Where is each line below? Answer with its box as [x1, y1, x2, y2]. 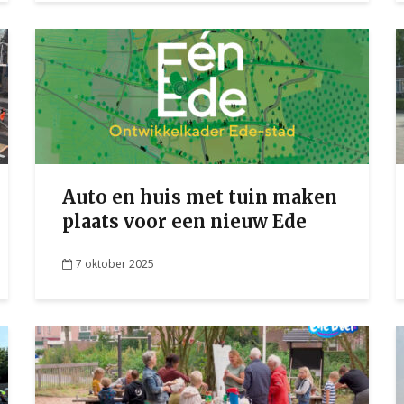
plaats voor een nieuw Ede [62, 210, 307, 233]
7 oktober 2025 [76, 255, 154, 271]
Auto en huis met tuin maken [62, 186, 337, 208]
